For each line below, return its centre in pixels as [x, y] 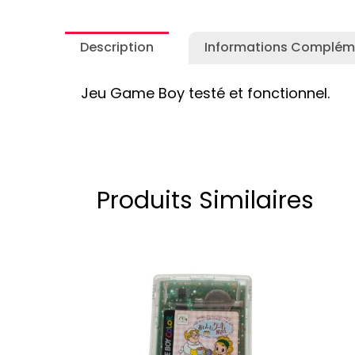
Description [117, 48]
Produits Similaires [205, 201]
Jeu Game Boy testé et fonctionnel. [205, 94]
